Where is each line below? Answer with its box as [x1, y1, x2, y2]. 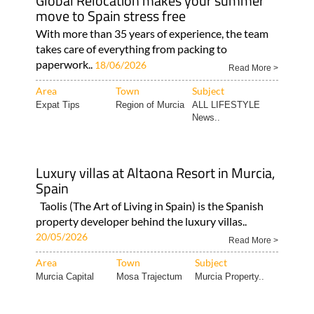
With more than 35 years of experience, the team [35, 26, 268, 40]
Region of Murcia [115, 99, 184, 110]
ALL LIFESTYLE [191, 99, 260, 110]
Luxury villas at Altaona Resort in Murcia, [35, 161, 275, 184]
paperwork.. [35, 57, 95, 71]
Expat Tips [35, 99, 80, 110]
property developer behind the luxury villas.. [35, 214, 247, 228]
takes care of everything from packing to [35, 41, 227, 55]
